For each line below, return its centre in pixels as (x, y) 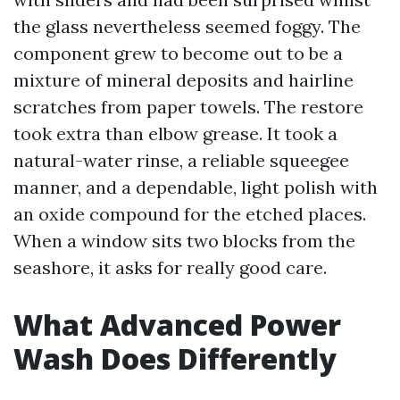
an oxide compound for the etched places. (190, 214)
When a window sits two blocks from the (184, 241)
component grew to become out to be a (178, 53)
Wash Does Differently (175, 358)
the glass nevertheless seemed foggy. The (187, 26)
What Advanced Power (177, 325)
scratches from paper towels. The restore (188, 107)
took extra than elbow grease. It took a (175, 133)
